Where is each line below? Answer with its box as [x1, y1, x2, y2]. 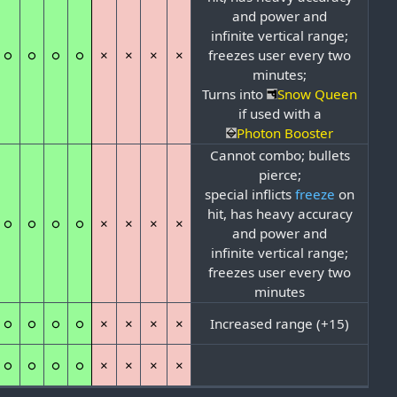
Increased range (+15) [210, 315, 350, 333]
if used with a [237, 105, 322, 123]
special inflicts [205, 185, 296, 204]
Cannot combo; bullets [209, 146, 350, 165]
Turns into [202, 85, 268, 104]
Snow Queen [277, 85, 358, 104]
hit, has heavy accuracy [206, 205, 353, 223]
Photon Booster [237, 124, 334, 143]
